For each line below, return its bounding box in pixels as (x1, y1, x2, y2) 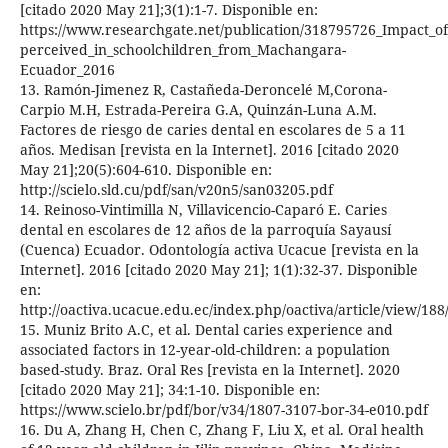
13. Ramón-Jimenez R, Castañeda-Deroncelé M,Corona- (19, 80, 387, 100)
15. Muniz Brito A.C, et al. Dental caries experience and (19, 320, 393, 340)
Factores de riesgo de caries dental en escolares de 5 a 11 (19, 120, 406, 140)
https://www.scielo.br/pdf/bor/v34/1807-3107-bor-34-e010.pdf (19, 400, 428, 420)
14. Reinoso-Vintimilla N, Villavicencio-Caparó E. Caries (19, 200, 387, 220)
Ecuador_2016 (19, 60, 115, 80)
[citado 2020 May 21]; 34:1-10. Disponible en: (19, 380, 320, 400)
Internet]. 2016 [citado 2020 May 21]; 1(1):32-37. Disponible (19, 260, 418, 280)
